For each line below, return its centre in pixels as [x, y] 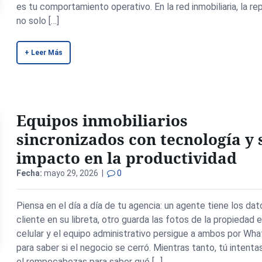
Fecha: [30, 173]
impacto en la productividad [127, 158]
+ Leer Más [44, 53]
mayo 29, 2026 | [75, 173]
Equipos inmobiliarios [102, 120]
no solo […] [38, 21]
